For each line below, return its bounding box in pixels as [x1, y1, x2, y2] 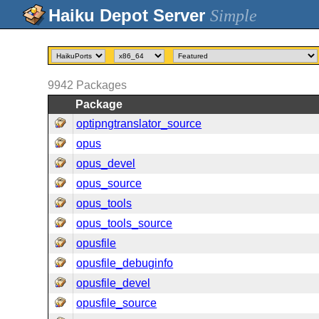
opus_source [76, 177, 142, 189]
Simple [210, 6, 257, 25]
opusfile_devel [76, 277, 151, 289]
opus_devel [76, 157, 136, 169]
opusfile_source [76, 297, 157, 309]
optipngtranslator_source [76, 117, 202, 130]
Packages [76, 79, 127, 91]
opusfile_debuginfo [76, 257, 174, 269]
